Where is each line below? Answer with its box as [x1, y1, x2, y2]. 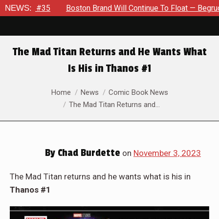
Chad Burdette [55, 147, 120, 159]
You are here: [10, 86, 57, 95]
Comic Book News [108, 88, 168, 97]
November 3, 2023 [133, 148, 201, 158]
